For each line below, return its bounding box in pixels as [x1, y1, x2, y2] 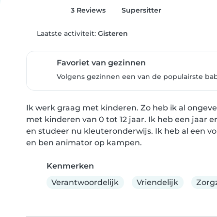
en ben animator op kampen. [26, 138, 142, 147]
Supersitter [120, 6, 161, 15]
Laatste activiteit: [34, 29, 98, 38]
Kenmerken [46, 161, 94, 170]
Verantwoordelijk [51, 177, 119, 187]
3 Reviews [68, 6, 106, 15]
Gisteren [97, 29, 128, 38]
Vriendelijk [137, 177, 179, 187]
